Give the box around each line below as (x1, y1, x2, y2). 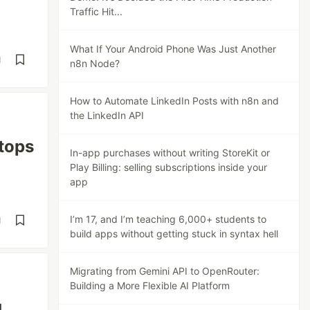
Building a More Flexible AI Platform (70, 280, 230, 291)
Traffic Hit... (70, 6, 123, 17)
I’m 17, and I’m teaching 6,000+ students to (70, 213, 267, 225)
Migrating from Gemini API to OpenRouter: (70, 265, 260, 277)
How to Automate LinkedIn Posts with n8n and (70, 95, 280, 107)
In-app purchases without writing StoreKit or (70, 147, 271, 158)
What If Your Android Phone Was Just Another (70, 43, 277, 55)
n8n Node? (70, 57, 120, 69)
